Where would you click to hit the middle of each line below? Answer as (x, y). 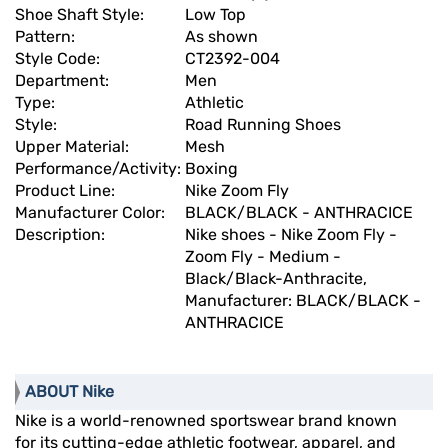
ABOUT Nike (69, 392)
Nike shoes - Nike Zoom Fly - (291, 235)
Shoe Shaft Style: (81, 15)
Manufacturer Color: (92, 213)
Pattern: (47, 37)
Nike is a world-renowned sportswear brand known (206, 421)
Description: (62, 235)
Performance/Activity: (100, 169)
